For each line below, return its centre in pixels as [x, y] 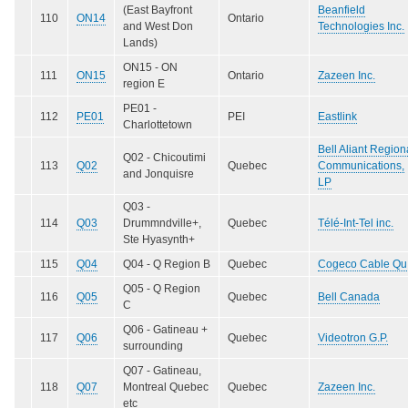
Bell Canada [349, 296]
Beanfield [342, 10]
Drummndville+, [162, 223]
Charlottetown [158, 124]
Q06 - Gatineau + [165, 329]
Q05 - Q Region [162, 288]
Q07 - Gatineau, [162, 370]
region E [144, 83]
